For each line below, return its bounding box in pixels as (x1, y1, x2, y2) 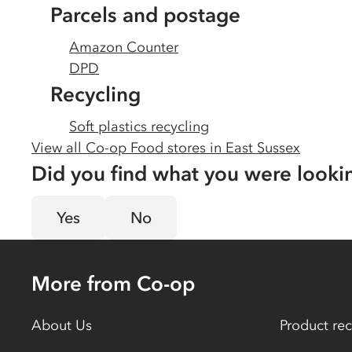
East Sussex (225, 139, 300, 156)
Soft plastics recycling (69, 118, 209, 135)
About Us (31, 317, 92, 334)
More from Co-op (31, 270, 195, 296)
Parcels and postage (50, 2, 240, 27)
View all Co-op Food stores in (31, 139, 225, 156)
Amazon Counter (69, 38, 178, 56)
